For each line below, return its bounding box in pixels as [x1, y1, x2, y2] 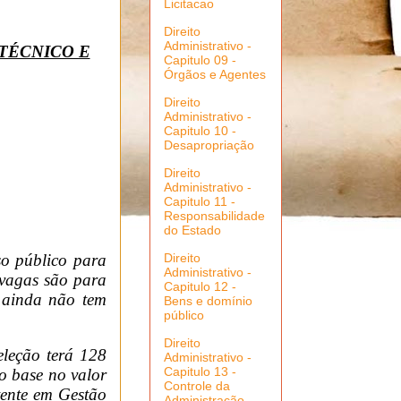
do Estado [164, 223, 221, 238]
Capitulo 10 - [164, 124, 236, 139]
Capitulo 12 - [164, 279, 236, 294]
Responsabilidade [164, 209, 265, 224]
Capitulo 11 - [164, 194, 235, 209]
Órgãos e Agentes [164, 67, 266, 82]
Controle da [164, 379, 230, 394]
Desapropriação [164, 138, 254, 153]
